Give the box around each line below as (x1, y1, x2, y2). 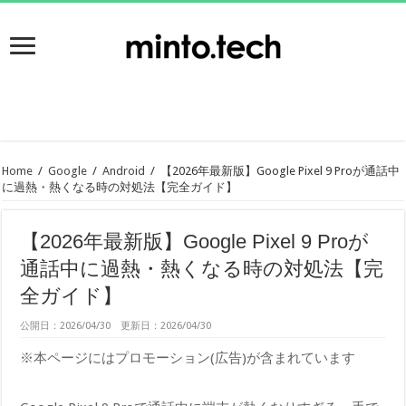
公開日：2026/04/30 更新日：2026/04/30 (20, 319, 222, 332)
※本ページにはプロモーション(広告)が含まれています (20, 349, 356, 366)
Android (102, 163, 146, 178)
